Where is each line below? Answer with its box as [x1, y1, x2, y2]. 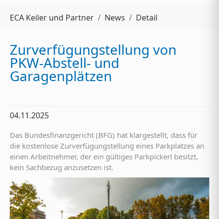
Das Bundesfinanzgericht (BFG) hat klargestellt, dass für [10, 130, 197, 140]
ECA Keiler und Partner [10, 12, 94, 23]
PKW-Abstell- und [10, 53, 119, 72]
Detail [136, 12, 157, 23]
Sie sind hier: [9, 6, 56, 17]
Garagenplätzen [10, 66, 112, 86]
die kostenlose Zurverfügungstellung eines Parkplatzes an [10, 140, 204, 151]
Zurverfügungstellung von [10, 40, 176, 59]
